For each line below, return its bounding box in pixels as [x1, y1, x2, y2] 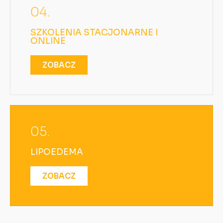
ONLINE [30, 35, 66, 46]
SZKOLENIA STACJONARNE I [30, 27, 158, 38]
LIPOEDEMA [30, 146, 83, 157]
